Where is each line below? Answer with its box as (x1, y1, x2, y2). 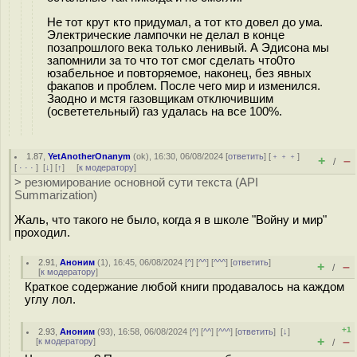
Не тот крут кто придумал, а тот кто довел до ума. (47, 15, 323, 29)
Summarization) (14, 189, 97, 202)
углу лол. (25, 293, 76, 306)
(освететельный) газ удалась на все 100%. (47, 104, 282, 118)
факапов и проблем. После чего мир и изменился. (47, 79, 320, 92)
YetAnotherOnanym (48, 151, 131, 161)
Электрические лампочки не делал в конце (47, 28, 284, 41)
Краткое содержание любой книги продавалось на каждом (25, 280, 344, 293)
